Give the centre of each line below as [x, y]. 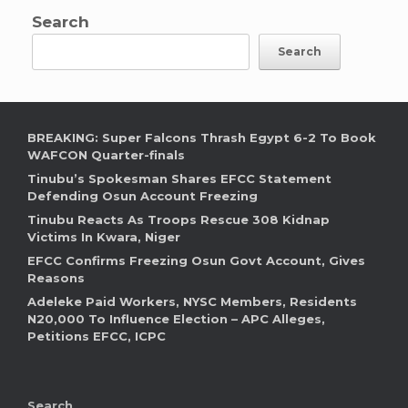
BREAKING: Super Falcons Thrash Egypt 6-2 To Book [202, 138]
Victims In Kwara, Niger [104, 237]
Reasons [56, 278]
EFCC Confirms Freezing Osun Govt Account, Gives [196, 261]
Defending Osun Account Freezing [143, 196]
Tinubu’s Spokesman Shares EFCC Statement [179, 179]
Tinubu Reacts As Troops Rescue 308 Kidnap [178, 220]
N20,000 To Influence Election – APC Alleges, [176, 319]
